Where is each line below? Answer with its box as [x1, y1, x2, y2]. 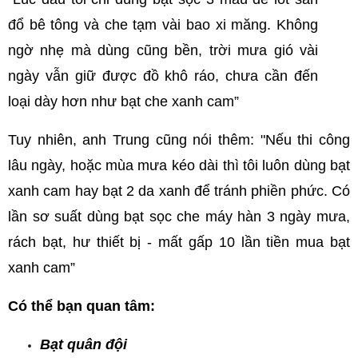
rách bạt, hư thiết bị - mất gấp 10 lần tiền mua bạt [8, 234, 350, 250]
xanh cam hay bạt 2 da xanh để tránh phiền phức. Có [8, 183, 350, 199]
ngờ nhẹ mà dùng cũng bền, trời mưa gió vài [8, 42, 318, 58]
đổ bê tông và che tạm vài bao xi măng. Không [8, 17, 318, 33]
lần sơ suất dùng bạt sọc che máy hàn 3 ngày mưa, [8, 209, 350, 225]
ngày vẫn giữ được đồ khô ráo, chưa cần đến [8, 68, 318, 84]
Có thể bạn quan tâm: [8, 298, 155, 314]
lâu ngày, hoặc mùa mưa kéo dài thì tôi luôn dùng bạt [8, 157, 350, 173]
